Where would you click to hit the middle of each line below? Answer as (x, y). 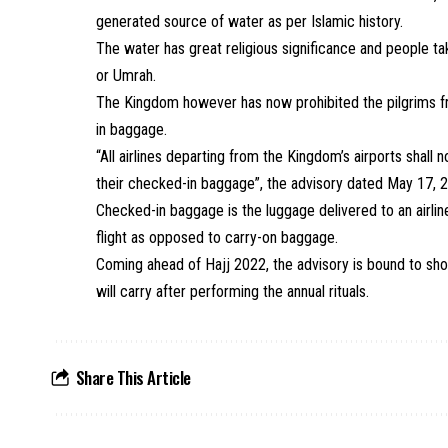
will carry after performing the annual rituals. (233, 291)
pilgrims (412, 102)
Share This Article (133, 377)
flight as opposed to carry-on (189, 237)
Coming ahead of (151, 264)
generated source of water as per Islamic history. (250, 21)
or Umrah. (126, 75)
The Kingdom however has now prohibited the (242, 102)
